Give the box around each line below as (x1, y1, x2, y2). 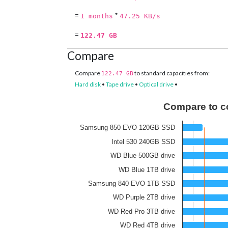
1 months (80, 12, 113, 20)
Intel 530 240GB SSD (111, 138, 175, 146)
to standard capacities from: (133, 69, 210, 77)
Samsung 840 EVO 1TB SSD (88, 180, 175, 188)
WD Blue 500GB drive (110, 152, 175, 160)
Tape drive (106, 80, 134, 89)
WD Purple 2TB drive (113, 193, 175, 202)
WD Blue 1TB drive (119, 166, 175, 174)
